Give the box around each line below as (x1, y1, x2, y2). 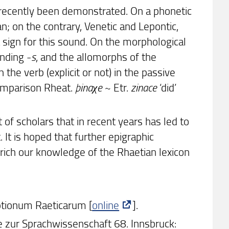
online (92, 197, 120, 212)
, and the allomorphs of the (36, 49, 157, 64)
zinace (131, 79, 157, 95)
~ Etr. (102, 79, 131, 95)
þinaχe (75, 79, 103, 95)
